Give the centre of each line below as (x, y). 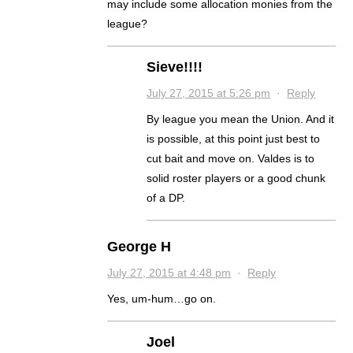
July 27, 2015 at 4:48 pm (169, 273)
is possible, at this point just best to (234, 139)
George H (139, 247)
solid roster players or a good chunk (236, 178)
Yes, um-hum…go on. (162, 299)
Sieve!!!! (175, 67)
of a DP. (166, 198)
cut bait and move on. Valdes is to (231, 159)
